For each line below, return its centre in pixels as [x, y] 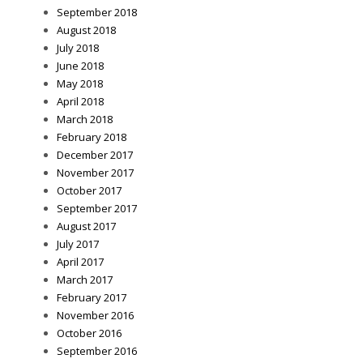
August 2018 [86, 30]
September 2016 [97, 351]
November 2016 [95, 316]
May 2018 [80, 84]
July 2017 [78, 244]
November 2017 [95, 173]
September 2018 [97, 13]
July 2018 [78, 48]
